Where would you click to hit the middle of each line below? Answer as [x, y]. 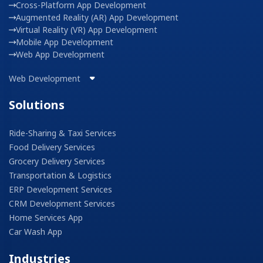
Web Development [46, 79]
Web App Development [60, 55]
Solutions [37, 105]
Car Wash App [36, 232]
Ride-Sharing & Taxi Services [63, 133]
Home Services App [46, 218]
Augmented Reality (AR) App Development [97, 18]
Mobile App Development [65, 42]
